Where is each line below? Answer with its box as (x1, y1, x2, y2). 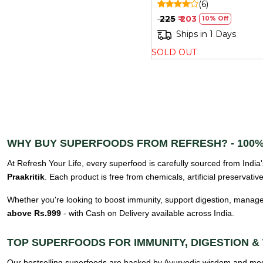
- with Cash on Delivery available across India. (61, 208, 234, 218)
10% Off (202, 15, 228, 23)
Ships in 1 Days (176, 29, 236, 40)
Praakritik (7, 171, 45, 181)
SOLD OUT (151, 46, 197, 58)
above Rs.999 (7, 208, 61, 218)
